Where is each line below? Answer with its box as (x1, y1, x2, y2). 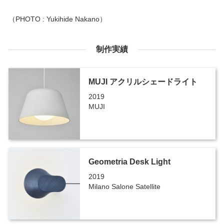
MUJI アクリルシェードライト (88, 77, 197, 86)
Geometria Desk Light (88, 157, 170, 166)
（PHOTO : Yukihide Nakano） (8, 15, 106, 23)
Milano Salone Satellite (88, 182, 160, 190)
